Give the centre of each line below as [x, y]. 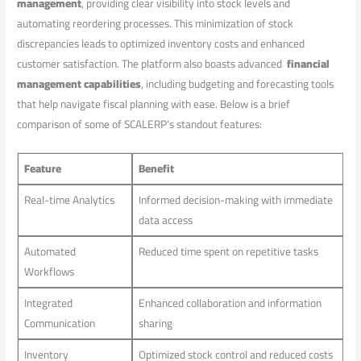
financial [309, 64]
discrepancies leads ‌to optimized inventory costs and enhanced [161, 44]
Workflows [49, 272]
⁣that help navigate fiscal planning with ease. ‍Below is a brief [154, 104]
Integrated [48, 303]
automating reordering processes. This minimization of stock [156, 24]
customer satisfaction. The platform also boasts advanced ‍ [152, 64]
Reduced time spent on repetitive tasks [228, 252]
